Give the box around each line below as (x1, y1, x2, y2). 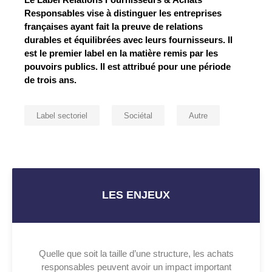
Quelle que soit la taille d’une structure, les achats (38, 248, 234, 259)
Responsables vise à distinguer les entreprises (24, 7, 222, 18)
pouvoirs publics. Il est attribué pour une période (24, 61, 231, 72)
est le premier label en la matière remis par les (24, 47, 218, 58)
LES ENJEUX (102, 189, 170, 202)
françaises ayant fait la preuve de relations (24, 21, 203, 32)
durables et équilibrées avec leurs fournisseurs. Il (24, 34, 233, 45)
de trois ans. (24, 74, 76, 85)
